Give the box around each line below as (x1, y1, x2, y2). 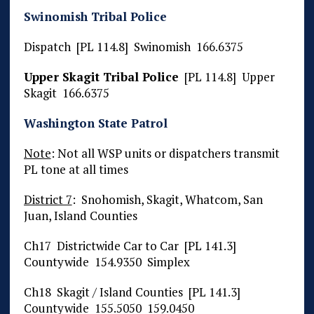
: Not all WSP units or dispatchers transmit (50, 145, 280, 162)
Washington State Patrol (23, 115, 168, 132)
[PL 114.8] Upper (178, 69, 275, 86)
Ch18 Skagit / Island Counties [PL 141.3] (23, 284, 243, 301)
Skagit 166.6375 (23, 85, 109, 102)
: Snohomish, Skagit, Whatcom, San (71, 191, 263, 208)
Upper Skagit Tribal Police (23, 69, 179, 86)
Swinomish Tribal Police (23, 8, 167, 25)
